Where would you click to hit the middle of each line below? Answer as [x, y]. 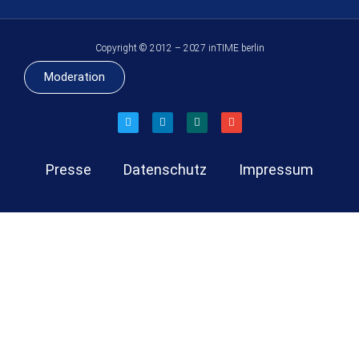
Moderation [75, 77]
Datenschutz [165, 170]
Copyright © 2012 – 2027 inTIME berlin [179, 48]
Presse [69, 170]
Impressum [276, 170]
